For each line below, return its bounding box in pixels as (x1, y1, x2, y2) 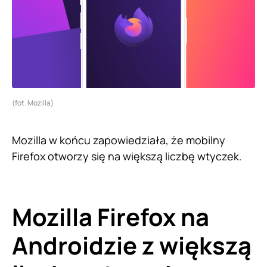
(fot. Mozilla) (12, 98, 54, 108)
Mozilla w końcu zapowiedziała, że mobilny (12, 133, 225, 148)
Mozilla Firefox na (12, 200, 209, 234)
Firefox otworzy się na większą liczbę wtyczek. (12, 149, 242, 164)
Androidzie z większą (12, 229, 252, 262)
